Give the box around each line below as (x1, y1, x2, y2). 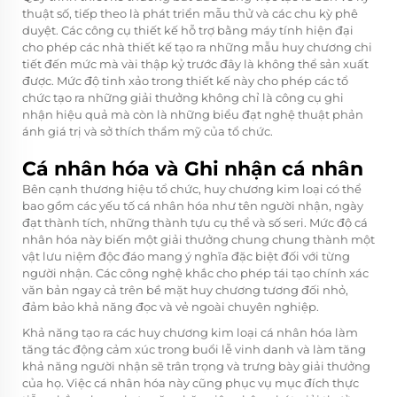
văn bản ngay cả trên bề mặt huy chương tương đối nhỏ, (22, 282, 348, 297)
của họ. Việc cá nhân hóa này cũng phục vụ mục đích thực (22, 375, 359, 390)
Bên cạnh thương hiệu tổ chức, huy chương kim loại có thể (22, 181, 362, 196)
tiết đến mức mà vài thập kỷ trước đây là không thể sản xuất (22, 56, 369, 71)
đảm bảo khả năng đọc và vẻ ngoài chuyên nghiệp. (22, 299, 319, 314)
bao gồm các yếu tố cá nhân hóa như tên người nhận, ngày (22, 198, 363, 213)
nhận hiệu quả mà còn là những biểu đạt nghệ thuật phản (22, 106, 363, 121)
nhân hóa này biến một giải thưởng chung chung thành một (22, 231, 375, 246)
